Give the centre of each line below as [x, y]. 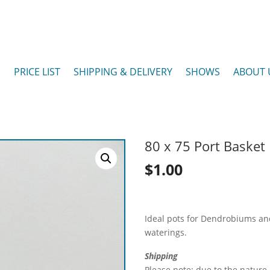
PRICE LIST [37, 72]
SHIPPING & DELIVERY [123, 72]
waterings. [166, 232]
